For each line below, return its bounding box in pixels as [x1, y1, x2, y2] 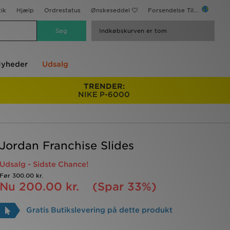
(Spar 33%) [92, 180, 157, 193]
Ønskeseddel [91, 7, 130, 14]
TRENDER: [83, 82, 125, 90]
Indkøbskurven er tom [99, 27, 167, 34]
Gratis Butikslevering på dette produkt [26, 206, 172, 214]
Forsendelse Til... [148, 7, 200, 14]
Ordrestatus [44, 7, 81, 14]
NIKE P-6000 [78, 90, 130, 99]
